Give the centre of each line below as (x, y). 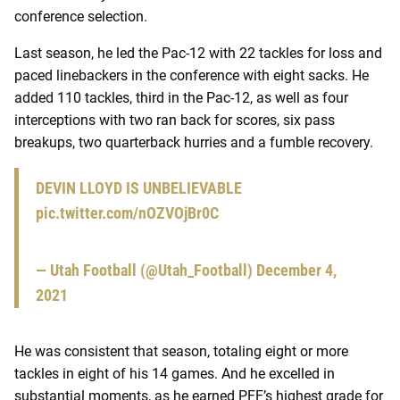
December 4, (296, 270)
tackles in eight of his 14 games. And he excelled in (175, 373)
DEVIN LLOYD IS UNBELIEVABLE (139, 187)
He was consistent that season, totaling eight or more (181, 351)
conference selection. (81, 16)
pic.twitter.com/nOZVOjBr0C (127, 212)
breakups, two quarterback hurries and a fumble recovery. (194, 142)
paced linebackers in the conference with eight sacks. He (192, 75)
